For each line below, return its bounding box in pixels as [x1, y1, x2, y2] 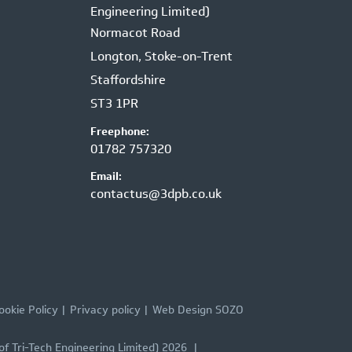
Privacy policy [70, 302, 141, 319]
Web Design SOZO [152, 302, 244, 319]
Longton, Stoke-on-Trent [90, 47, 233, 66]
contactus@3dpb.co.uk [90, 185, 222, 203]
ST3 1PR [90, 94, 138, 113]
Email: [90, 168, 122, 185]
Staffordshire [90, 71, 166, 90]
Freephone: [90, 123, 149, 141]
